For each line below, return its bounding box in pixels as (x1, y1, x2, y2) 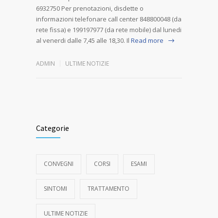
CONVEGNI (44, 159, 73, 168)
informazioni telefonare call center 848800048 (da (36, 14, 182, 23)
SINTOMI (44, 184, 67, 193)
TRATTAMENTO (88, 184, 129, 193)
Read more (131, 36, 163, 45)
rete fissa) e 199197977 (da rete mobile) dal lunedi (36, 25, 182, 34)
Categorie (36, 123, 69, 133)
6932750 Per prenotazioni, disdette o (36, 3, 144, 13)
